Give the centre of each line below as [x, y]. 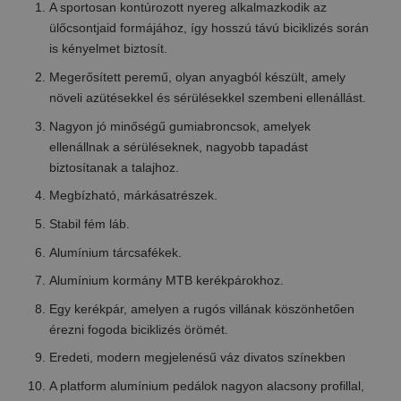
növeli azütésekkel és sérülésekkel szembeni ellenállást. [207, 98]
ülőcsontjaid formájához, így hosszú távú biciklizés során [209, 28]
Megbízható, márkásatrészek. [133, 196]
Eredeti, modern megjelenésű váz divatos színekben [197, 358]
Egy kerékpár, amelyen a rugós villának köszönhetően [201, 308]
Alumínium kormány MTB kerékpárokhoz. [166, 281]
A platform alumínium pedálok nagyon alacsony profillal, [206, 386]
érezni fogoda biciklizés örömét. [138, 329]
